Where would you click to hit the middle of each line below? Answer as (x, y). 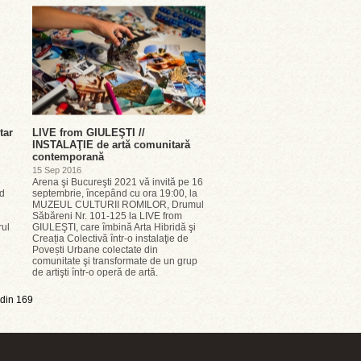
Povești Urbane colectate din (95, 250)
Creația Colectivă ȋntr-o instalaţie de (110, 239)
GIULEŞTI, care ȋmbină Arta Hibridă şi (114, 227)
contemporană (68, 157)
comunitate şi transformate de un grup (115, 261)
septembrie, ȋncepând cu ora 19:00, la (115, 193)
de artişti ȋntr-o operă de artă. (95, 272)
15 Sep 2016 (57, 170)
